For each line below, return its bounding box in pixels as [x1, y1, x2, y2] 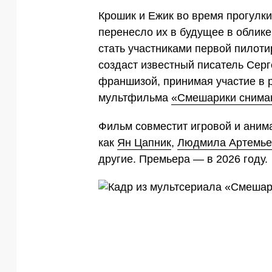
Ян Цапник [117, 136, 171, 149]
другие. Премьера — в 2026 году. [98, 152, 268, 165]
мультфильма [98, 91, 171, 104]
